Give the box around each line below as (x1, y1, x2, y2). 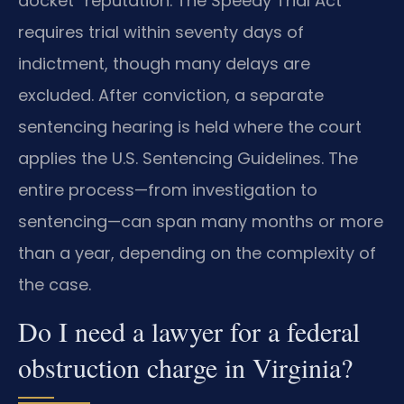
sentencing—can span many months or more (18, 210, 383, 234)
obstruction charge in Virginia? (18, 349, 353, 386)
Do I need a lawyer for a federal (18, 313, 360, 350)
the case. (18, 273, 91, 297)
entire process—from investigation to (18, 179, 317, 202)
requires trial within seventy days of (18, 21, 304, 44)
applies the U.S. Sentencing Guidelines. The (18, 147, 358, 170)
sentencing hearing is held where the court (18, 115, 362, 139)
